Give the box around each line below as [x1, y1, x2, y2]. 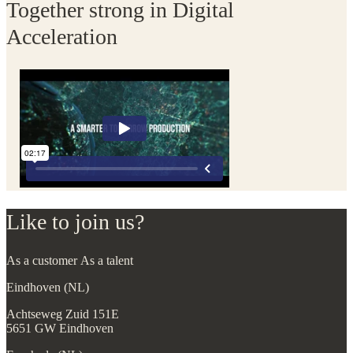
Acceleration [6, 24, 117, 50]
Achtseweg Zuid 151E [6, 307, 119, 321]
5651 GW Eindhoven [6, 321, 113, 335]
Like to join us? [6, 209, 144, 234]
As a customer [6, 254, 77, 267]
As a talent [80, 254, 133, 267]
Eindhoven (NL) [6, 281, 89, 294]
